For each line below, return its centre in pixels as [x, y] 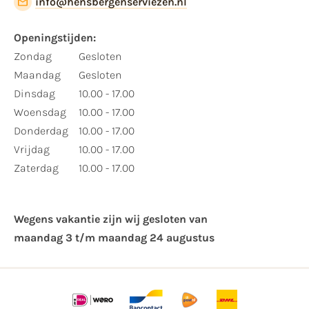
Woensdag [40, 112]
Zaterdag [36, 168]
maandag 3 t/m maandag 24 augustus [114, 237]
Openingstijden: [55, 38]
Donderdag [41, 131]
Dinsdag [34, 94]
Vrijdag [32, 150]
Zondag [33, 57]
